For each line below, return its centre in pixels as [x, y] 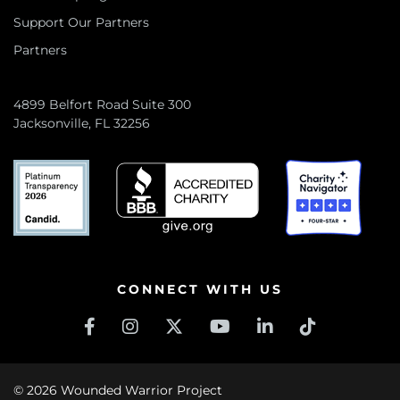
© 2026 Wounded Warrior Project [118, 390]
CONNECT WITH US [200, 289]
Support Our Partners [81, 22]
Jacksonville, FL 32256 [82, 123]
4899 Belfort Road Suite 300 [102, 104]
